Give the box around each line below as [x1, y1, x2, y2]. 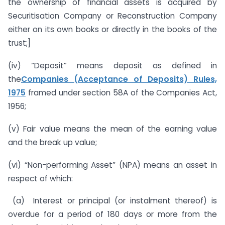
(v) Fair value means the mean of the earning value [8, 123, 217, 134]
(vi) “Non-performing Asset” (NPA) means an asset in [8, 159, 217, 170]
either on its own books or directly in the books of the [8, 24, 217, 35]
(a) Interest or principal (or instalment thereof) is [8, 195, 217, 206]
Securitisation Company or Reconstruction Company [8, 11, 217, 22]
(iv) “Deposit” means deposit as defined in [8, 60, 217, 71]
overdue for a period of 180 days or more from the [8, 209, 217, 220]
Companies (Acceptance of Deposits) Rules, [21, 74, 217, 84]
